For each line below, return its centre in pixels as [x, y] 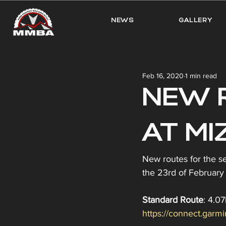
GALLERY [195, 21]
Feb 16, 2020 [163, 75]
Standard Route [173, 200]
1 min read [201, 75]
